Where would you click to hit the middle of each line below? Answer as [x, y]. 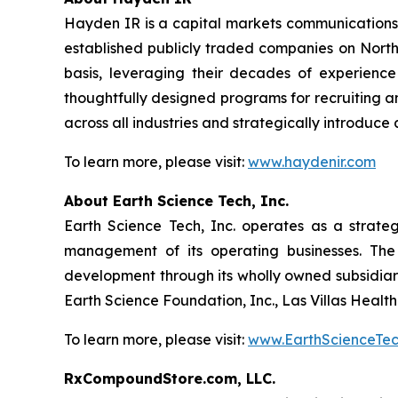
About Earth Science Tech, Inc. [176, 201]
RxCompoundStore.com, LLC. [170, 379]
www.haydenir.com [312, 162]
